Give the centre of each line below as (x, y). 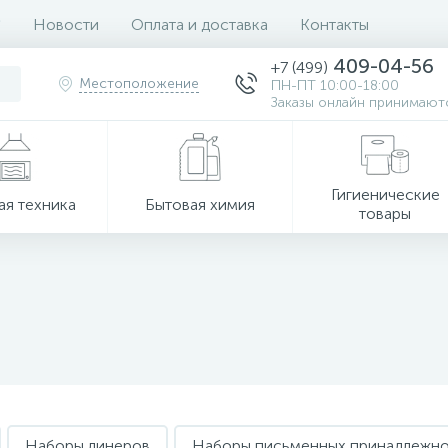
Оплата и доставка (199, 24)
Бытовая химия (200, 204)
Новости (66, 24)
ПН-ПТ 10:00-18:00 (335, 85)
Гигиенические (385, 194)
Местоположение (139, 83)
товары (385, 213)
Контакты (334, 24)
